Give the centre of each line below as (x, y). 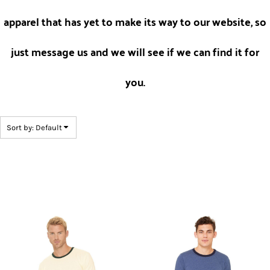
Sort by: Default (34, 127)
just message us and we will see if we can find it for (135, 52)
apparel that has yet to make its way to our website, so (135, 21)
